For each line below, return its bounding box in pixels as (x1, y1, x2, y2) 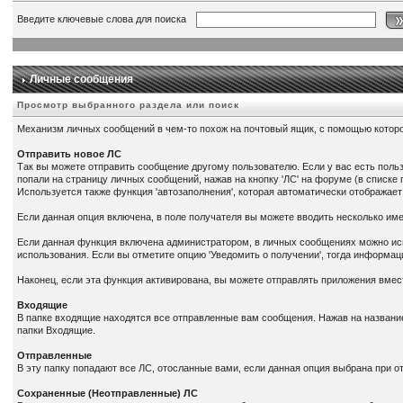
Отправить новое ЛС (17, 148, 122, 159)
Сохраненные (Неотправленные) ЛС (17, 388, 199, 399)
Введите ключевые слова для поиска (17, 13, 193, 24)
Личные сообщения (27, 73, 134, 85)
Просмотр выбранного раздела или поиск (17, 100, 240, 110)
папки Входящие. (17, 325, 96, 336)
